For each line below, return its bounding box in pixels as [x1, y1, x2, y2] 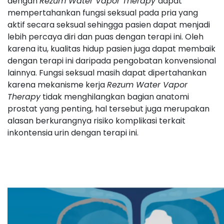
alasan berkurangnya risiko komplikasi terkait [7, 115, 185, 126]
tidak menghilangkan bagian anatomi [40, 91, 189, 102]
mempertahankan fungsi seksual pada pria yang [7, 7, 198, 18]
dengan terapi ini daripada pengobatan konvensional [7, 55, 216, 66]
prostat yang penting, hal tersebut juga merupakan [7, 103, 209, 114]
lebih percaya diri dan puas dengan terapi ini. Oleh [7, 31, 203, 42]
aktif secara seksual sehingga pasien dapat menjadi [7, 19, 210, 30]
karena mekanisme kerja [7, 79, 107, 90]
